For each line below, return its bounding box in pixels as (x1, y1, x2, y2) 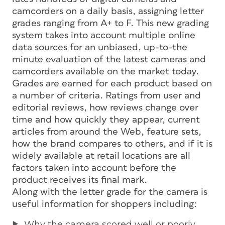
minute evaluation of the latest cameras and (12, 54, 206, 64)
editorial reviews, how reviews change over (12, 102, 198, 113)
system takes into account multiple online (12, 30, 195, 40)
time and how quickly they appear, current (12, 115, 200, 125)
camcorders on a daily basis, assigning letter (12, 6, 204, 16)
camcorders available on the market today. (12, 66, 199, 76)
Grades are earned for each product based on (12, 78, 212, 88)
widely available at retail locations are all (12, 151, 190, 161)
